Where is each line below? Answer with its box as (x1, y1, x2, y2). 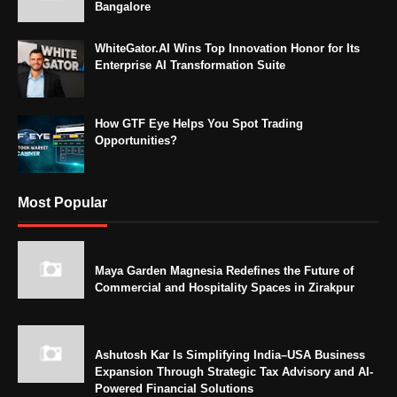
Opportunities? (95, 133, 177, 147)
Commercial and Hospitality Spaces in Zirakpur (95, 280, 354, 294)
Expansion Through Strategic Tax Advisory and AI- (95, 364, 373, 378)
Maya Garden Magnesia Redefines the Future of (95, 263, 354, 277)
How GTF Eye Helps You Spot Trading (95, 116, 303, 130)
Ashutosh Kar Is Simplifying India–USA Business (95, 347, 365, 362)
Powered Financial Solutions (95, 381, 253, 395)
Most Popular (18, 194, 107, 210)
